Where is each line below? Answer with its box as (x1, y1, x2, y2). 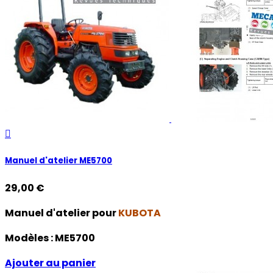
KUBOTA (118, 206, 161, 221)
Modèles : (5, 231, 55, 246)
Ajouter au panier (5, 256, 96, 271)
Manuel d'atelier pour (5, 206, 118, 221)
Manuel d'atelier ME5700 (5, 155, 112, 167)
